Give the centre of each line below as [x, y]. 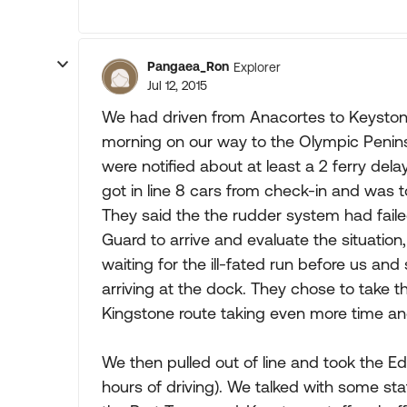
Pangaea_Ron [188, 66]
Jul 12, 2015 [177, 85]
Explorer [257, 67]
